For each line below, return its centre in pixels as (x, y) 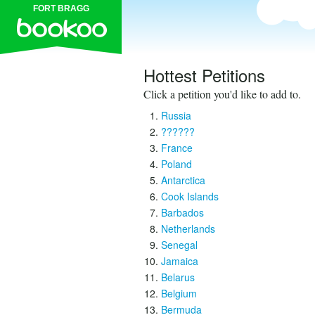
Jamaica (180, 261)
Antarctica (183, 180)
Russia (176, 115)
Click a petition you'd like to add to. (222, 94)
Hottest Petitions (204, 75)
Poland (176, 164)
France (177, 148)
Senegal (179, 245)
